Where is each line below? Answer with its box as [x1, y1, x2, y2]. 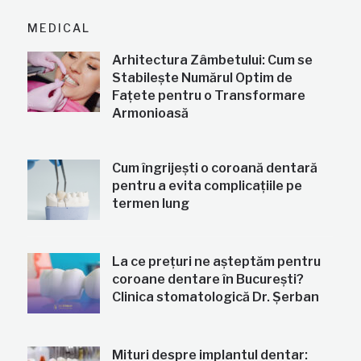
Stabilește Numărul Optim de [112, 70, 293, 86]
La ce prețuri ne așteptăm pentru [112, 254, 322, 270]
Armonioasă [112, 106, 189, 122]
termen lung [112, 196, 190, 212]
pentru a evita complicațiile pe [112, 178, 303, 194]
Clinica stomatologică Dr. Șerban [112, 289, 320, 305]
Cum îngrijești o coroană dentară [112, 160, 318, 176]
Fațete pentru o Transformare [112, 88, 306, 104]
